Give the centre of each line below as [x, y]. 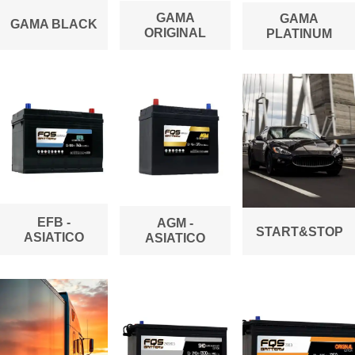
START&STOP [299, 231]
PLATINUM [299, 34]
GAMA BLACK [53, 25]
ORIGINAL [175, 33]
